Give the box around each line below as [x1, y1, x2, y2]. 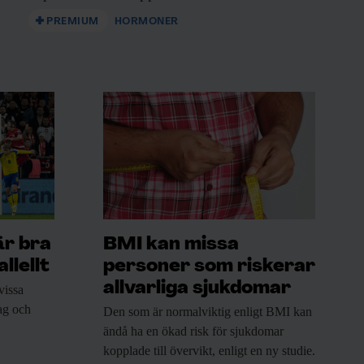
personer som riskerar [103, 258, 315, 277]
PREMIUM [46, 16, 99, 28]
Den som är [103, 305, 162, 319]
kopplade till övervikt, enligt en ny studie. [103, 344, 315, 358]
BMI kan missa [103, 236, 239, 255]
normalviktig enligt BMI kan [162, 305, 312, 319]
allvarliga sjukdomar [103, 279, 291, 299]
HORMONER [114, 16, 179, 28]
